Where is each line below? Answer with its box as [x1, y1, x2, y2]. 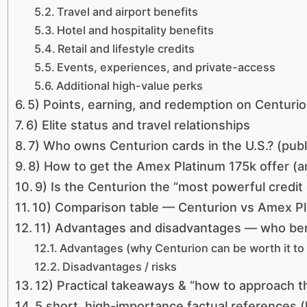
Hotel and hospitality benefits [57, 23, 214, 38]
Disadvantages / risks [62, 260, 177, 274]
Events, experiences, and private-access [57, 60, 276, 75]
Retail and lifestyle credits [58, 42, 195, 56]
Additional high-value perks [56, 79, 204, 93]
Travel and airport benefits [57, 5, 199, 19]
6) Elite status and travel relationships [26, 118, 251, 133]
